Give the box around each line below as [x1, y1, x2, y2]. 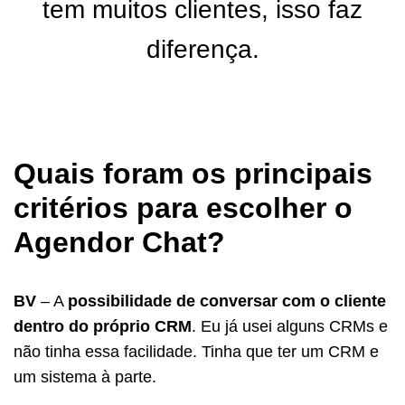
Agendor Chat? [14, 225, 225, 259]
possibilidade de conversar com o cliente [68, 291, 386, 310]
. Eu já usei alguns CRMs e [192, 316, 388, 335]
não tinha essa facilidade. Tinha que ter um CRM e [14, 342, 379, 361]
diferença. [146, 34, 259, 63]
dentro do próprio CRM [14, 316, 192, 335]
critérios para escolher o [14, 191, 353, 224]
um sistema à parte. [14, 367, 156, 386]
